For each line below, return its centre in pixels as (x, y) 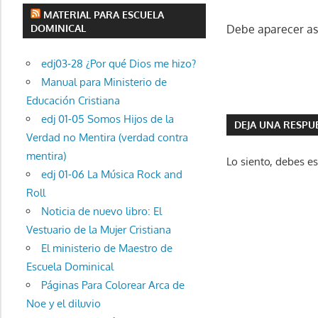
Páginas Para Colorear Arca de (113, 285)
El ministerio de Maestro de (106, 248)
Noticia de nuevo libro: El (101, 211)
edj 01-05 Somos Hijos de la (107, 119)
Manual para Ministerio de (104, 82)
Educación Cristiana (73, 100)
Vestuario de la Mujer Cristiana (98, 229)
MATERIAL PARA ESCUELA (104, 14)
